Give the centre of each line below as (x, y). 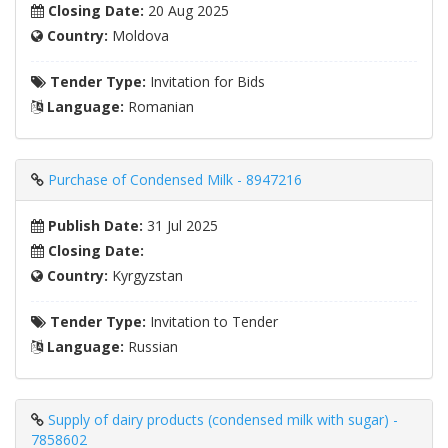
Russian (151, 347)
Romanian (159, 107)
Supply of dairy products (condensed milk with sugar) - (223, 420)
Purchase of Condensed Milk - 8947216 (175, 180)
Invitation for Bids (205, 82)
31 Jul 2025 (180, 226)
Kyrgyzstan (145, 276)
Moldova (138, 36)
